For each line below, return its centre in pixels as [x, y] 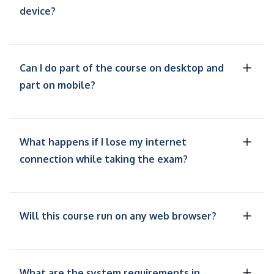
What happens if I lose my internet [103, 142]
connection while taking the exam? [104, 159]
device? [38, 11]
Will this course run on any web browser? [118, 216]
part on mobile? [57, 85]
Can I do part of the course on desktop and [122, 68]
